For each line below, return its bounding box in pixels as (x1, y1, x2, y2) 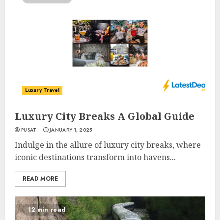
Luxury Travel (25, 86, 60, 94)
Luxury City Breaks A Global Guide (15, 110, 194, 123)
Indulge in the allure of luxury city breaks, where (15, 139, 201, 150)
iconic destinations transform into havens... (15, 152, 176, 163)
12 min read (28, 205, 66, 214)
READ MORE (23, 174, 58, 183)
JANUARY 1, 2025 (50, 126, 92, 134)
